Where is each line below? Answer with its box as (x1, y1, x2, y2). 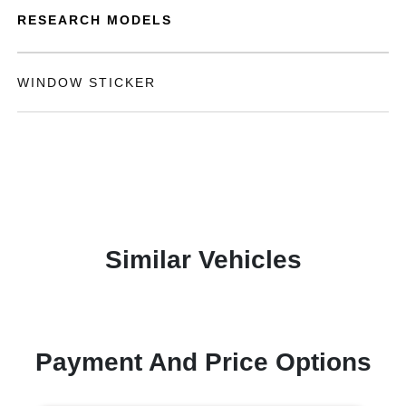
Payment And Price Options (34, 348, 372, 376)
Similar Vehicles (104, 246, 302, 274)
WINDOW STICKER (17, 75, 157, 90)
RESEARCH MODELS (17, 13, 173, 27)
